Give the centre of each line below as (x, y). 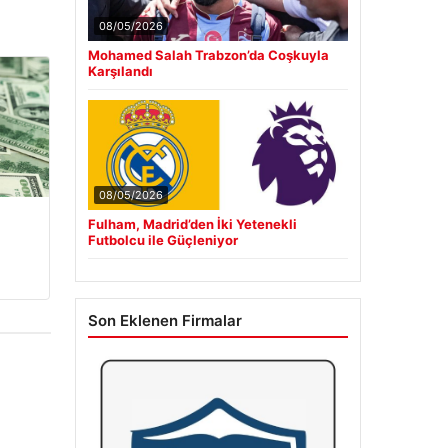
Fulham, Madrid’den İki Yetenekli (192, 224)
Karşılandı (120, 71)
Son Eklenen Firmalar (164, 321)
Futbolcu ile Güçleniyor (162, 240)
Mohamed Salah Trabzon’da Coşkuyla (208, 55)
